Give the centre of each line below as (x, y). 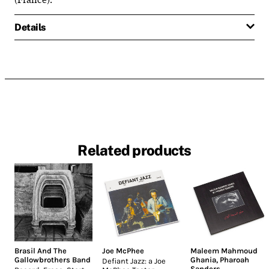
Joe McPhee (123, 251)
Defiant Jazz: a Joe (134, 261)
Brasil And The (41, 251)
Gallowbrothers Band (53, 260)
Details (30, 27)
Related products (134, 150)
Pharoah (234, 260)
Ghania (203, 260)
